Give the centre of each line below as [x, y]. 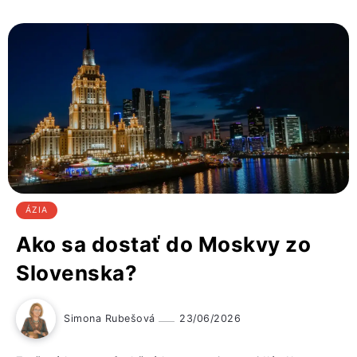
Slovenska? [76, 273]
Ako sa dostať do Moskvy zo [163, 245]
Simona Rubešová [111, 319]
